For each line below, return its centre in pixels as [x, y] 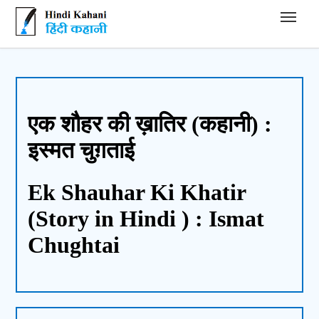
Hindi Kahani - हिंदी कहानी [74, 12]
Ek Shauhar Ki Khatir [137, 192]
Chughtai [74, 245]
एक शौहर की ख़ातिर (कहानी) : [150, 124]
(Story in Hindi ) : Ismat [146, 218]
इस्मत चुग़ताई [82, 151]
